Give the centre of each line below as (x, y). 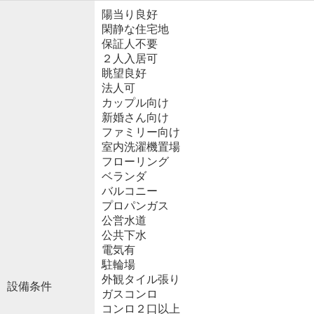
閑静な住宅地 (135, 29)
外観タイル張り (141, 280)
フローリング (135, 162)
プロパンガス (135, 206)
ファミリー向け (141, 132)
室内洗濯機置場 (141, 147)
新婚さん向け (135, 118)
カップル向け (135, 103)
